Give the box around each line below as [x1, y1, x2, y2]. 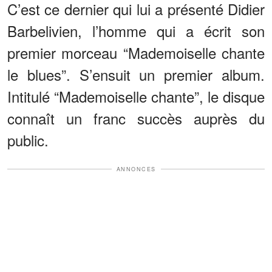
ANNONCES [116, 165, 156, 173]
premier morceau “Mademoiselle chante [7, 41, 265, 63]
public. [7, 129, 49, 151]
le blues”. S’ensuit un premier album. [7, 63, 265, 85]
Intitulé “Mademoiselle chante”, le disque [7, 85, 265, 107]
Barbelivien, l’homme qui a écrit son [7, 19, 265, 41]
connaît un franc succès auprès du [7, 107, 265, 129]
